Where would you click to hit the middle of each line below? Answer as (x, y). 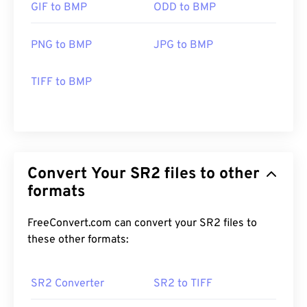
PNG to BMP (61, 46)
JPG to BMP (183, 46)
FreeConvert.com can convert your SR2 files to (113, 224)
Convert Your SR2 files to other (79, 175)
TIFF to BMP (61, 83)
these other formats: (78, 240)
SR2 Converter (67, 284)
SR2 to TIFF (183, 284)
